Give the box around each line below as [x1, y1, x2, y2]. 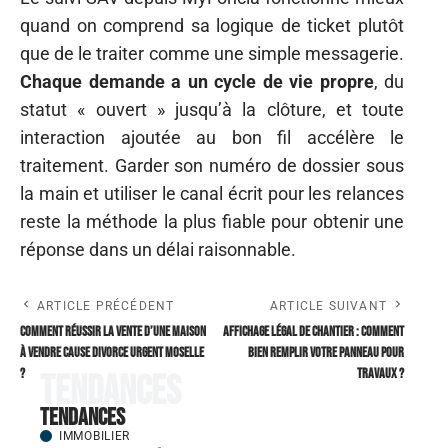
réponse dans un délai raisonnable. [20, 238, 296, 260]
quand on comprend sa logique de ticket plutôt [20, 14, 404, 36]
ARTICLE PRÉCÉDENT [37, 298, 175, 313]
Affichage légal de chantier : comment [223, 323, 404, 340]
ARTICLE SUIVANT [270, 298, 387, 313]
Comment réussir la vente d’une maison [20, 323, 206, 340]
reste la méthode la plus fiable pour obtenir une [20, 210, 404, 232]
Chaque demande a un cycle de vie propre [20, 70, 374, 92]
